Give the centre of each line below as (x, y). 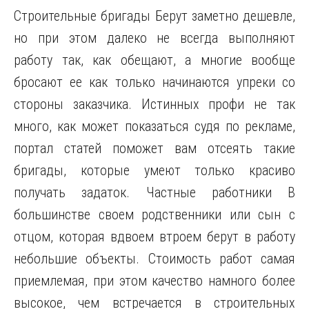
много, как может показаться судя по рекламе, (154, 126)
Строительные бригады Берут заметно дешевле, (154, 16)
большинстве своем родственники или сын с (154, 215)
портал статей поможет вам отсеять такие (154, 148)
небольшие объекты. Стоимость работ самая (154, 259)
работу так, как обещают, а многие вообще (154, 60)
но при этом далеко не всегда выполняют (154, 38)
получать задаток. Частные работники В (154, 192)
